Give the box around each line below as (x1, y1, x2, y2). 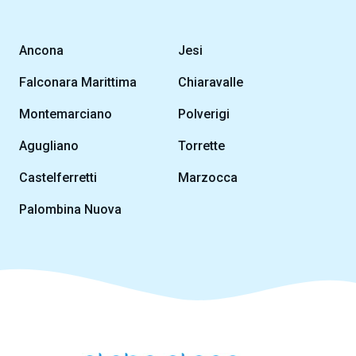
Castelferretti (19, 170, 97, 186)
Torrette (178, 138, 225, 154)
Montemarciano (19, 106, 112, 122)
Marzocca (178, 170, 238, 186)
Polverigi (178, 106, 230, 122)
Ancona (19, 43, 64, 59)
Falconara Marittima (19, 75, 137, 91)
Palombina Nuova (19, 202, 122, 218)
